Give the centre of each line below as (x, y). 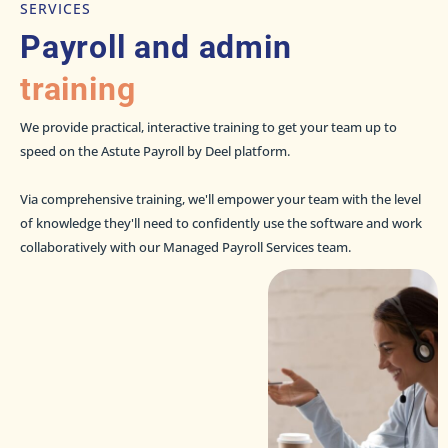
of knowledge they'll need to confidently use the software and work (221, 222)
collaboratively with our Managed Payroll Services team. (185, 246)
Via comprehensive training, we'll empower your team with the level (220, 198)
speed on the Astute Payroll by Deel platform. (155, 150)
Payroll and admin (156, 46)
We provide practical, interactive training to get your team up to (208, 126)
